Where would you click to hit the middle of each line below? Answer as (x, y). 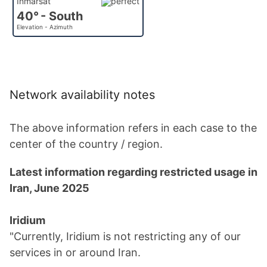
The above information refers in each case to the (133, 128)
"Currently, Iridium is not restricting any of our (125, 236)
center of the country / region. (86, 144)
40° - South (50, 16)
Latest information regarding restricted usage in (133, 172)
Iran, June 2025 (49, 188)
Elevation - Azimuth (45, 27)
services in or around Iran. (75, 252)
